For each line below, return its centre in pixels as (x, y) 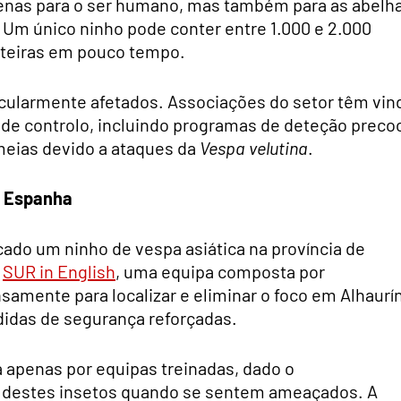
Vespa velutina (254, 147)
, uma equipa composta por (220, 271)
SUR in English (59, 271)
